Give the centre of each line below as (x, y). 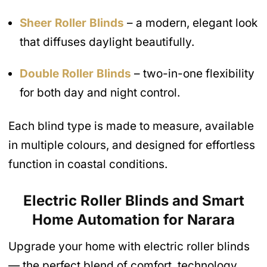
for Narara (197, 220)
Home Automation (96, 220)
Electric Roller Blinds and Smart (133, 201)
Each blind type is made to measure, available (131, 126)
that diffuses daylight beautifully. (107, 42)
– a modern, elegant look (191, 23)
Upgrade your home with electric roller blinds (129, 247)
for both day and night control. (100, 92)
